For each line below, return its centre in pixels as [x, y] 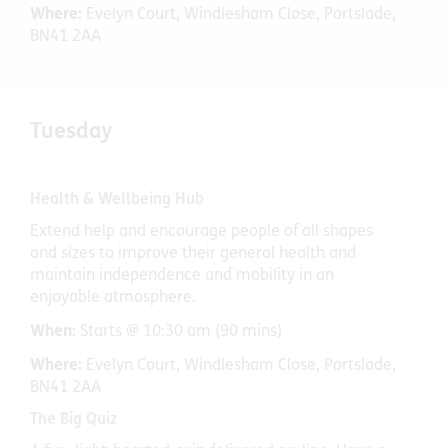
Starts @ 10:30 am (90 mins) [181, 332]
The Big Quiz [73, 420]
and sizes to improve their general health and [193, 254]
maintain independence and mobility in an [182, 276]
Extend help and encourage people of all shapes [201, 232]
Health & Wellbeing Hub [117, 200]
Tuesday [71, 132]
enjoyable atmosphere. [113, 298]
